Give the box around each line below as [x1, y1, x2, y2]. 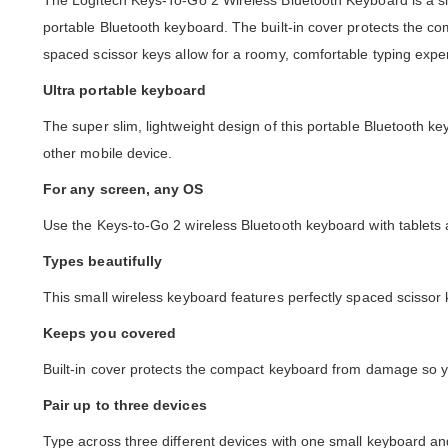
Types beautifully [43, 253, 163, 270]
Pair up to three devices [43, 397, 207, 414]
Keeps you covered [43, 325, 177, 342]
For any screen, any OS [43, 181, 204, 198]
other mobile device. [43, 145, 173, 162]
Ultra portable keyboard [43, 82, 206, 99]
